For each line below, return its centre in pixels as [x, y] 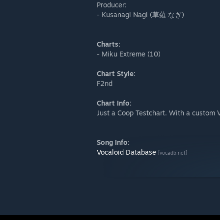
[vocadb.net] [173, 153]
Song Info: [113, 142]
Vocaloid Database [126, 152]
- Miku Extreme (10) [129, 54]
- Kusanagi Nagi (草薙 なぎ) [140, 14]
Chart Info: [114, 103]
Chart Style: [116, 73]
